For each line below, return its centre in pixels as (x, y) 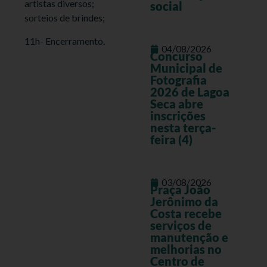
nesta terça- (183, 128)
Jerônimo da (184, 202)
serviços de (181, 226)
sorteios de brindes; (65, 18)
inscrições (178, 116)
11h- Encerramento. (65, 41)
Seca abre (176, 104)
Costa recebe (186, 214)
